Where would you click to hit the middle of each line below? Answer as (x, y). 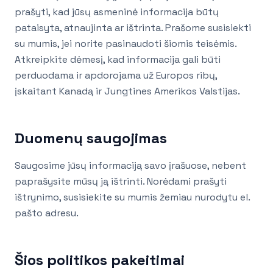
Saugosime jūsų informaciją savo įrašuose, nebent (130, 166)
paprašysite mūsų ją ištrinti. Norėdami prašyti (121, 182)
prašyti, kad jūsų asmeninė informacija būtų (117, 12)
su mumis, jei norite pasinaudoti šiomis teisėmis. (126, 44)
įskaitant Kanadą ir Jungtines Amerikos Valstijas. (127, 91)
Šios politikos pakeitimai (100, 260)
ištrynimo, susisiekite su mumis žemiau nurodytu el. (132, 197)
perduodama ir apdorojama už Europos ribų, (116, 76)
